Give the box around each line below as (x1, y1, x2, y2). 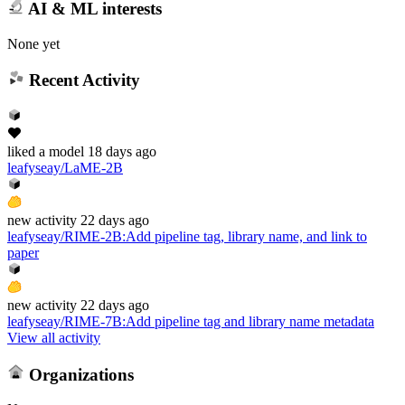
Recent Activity (24, 71, 140, 90)
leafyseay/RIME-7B (7, 313, 122, 329)
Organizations (24, 364, 134, 384)
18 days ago (88, 143, 156, 159)
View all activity (7, 329, 100, 345)
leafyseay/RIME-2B (7, 228, 122, 244)
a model (35, 143, 84, 159)
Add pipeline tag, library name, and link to (126, 228, 367, 244)
